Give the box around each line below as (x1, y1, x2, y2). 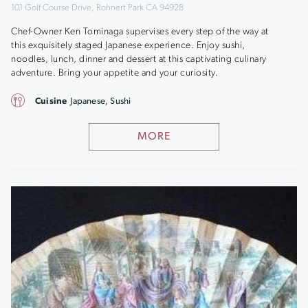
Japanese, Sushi (70, 97, 131, 106)
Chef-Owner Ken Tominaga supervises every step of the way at (11, 26, 269, 37)
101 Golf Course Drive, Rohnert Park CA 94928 (11, 3, 184, 12)
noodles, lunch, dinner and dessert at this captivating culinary (11, 54, 267, 65)
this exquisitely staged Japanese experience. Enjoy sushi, (11, 40, 245, 51)
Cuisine (35, 97, 67, 106)
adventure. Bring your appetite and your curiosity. (11, 67, 218, 78)
